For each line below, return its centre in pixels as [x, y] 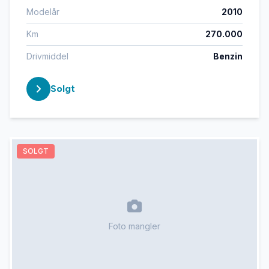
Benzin [228, 56]
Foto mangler [134, 226]
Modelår [43, 12]
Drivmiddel [47, 56]
